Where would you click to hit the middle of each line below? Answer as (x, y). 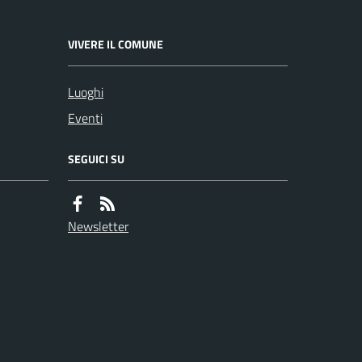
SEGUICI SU (96, 159)
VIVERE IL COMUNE (116, 44)
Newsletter (98, 226)
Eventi (85, 118)
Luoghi (86, 92)
